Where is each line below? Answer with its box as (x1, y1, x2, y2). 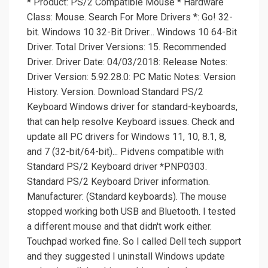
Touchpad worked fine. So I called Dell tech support (27, 236, 241, 248)
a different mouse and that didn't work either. (27, 221, 212, 233)
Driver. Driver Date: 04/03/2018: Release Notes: (27, 56, 227, 68)
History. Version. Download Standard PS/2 (27, 86, 203, 98)
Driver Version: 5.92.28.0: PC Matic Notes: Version (27, 71, 236, 83)
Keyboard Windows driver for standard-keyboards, (27, 101, 237, 113)
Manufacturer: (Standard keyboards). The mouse (27, 191, 227, 203)
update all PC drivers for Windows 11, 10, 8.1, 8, (27, 131, 226, 143)
